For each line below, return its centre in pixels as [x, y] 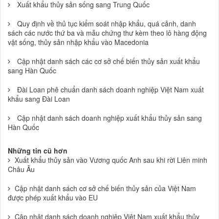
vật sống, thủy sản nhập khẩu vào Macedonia [78, 42]
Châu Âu [21, 169]
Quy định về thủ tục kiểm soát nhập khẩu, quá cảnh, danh [107, 23]
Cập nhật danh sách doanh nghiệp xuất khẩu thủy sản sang [109, 118]
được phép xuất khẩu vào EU [53, 197]
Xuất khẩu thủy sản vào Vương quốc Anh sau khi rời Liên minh [111, 160]
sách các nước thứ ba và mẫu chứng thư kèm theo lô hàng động [107, 33]
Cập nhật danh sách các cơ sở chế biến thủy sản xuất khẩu [109, 61]
